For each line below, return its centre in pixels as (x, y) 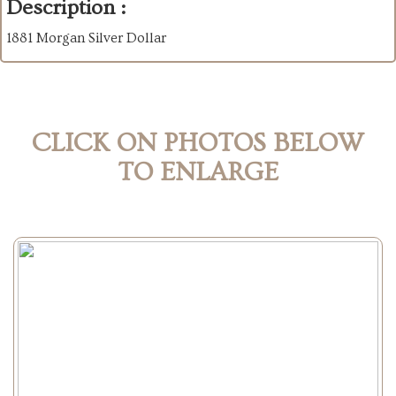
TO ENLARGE (198, 173)
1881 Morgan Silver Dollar (86, 38)
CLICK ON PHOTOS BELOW (198, 144)
